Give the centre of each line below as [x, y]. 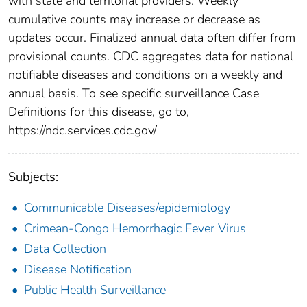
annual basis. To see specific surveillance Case [134, 93]
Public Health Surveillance [95, 290]
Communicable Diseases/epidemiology [127, 207]
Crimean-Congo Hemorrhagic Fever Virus [135, 228]
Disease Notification [78, 269]
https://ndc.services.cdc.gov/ [83, 130]
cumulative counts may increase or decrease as [134, 19]
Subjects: [33, 176]
